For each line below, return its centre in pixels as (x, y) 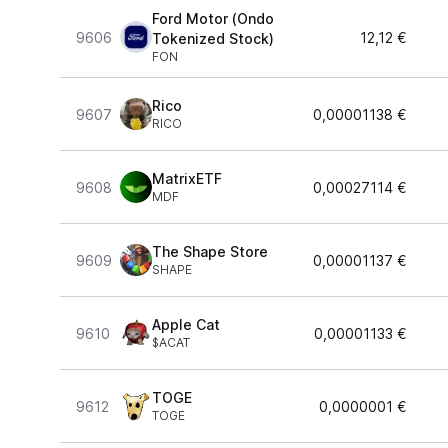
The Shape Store (210, 251)
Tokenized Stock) (213, 38)
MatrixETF (187, 178)
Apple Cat (186, 324)
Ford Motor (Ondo (213, 18)
